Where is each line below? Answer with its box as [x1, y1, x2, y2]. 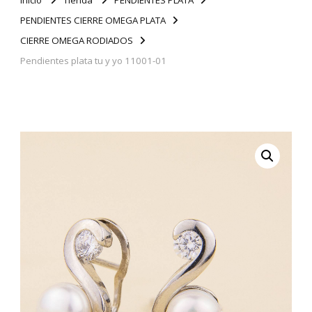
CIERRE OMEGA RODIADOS [20, 33, 133, 47]
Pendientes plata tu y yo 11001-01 [20, 54, 166, 67]
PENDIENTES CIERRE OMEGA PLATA [20, 13, 166, 26]
